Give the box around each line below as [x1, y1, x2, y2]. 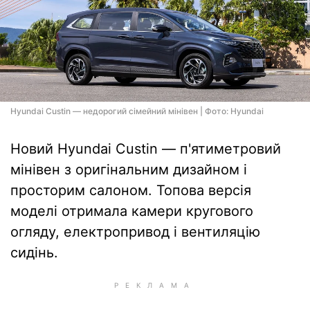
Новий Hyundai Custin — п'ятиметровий [10, 140, 281, 157]
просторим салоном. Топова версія [10, 182, 251, 199]
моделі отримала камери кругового [10, 203, 253, 219]
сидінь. [10, 244, 58, 261]
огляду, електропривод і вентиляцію [10, 224, 260, 240]
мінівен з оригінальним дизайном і [10, 161, 247, 178]
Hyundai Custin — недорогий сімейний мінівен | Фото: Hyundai [10, 106, 264, 116]
